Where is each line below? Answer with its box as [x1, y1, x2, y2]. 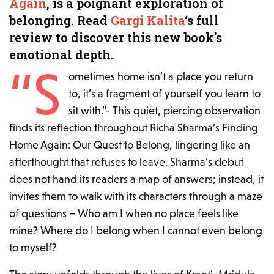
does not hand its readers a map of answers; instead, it [9, 172, 264, 186]
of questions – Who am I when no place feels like [9, 207, 239, 220]
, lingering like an [169, 138, 251, 152]
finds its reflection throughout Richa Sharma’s [9, 121, 223, 135]
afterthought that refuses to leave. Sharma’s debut [9, 155, 244, 169]
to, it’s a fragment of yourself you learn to [68, 87, 261, 100]
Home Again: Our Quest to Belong [9, 138, 170, 152]
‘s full [185, 12, 219, 29]
